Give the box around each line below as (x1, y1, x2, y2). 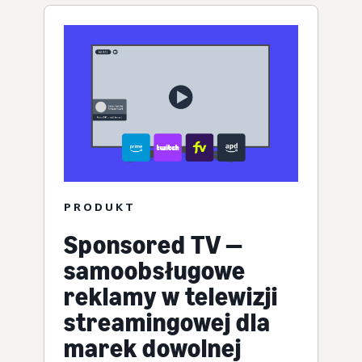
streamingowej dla (64, 306, 271, 338)
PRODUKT (64, 199, 136, 213)
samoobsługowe (64, 255, 246, 286)
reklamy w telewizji (64, 280, 278, 312)
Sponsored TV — (64, 229, 243, 260)
